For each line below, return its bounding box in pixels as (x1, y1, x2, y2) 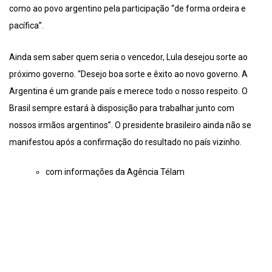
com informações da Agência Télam (46, 167, 185, 177)
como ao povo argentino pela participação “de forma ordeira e (9, 4, 246, 14)
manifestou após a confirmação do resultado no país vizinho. (9, 137, 242, 148)
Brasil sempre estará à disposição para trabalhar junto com (9, 103, 234, 114)
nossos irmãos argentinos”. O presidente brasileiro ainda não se (9, 120, 251, 131)
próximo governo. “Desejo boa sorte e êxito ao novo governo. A (9, 69, 248, 80)
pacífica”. (9, 21, 44, 31)
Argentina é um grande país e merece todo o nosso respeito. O (9, 86, 248, 97)
